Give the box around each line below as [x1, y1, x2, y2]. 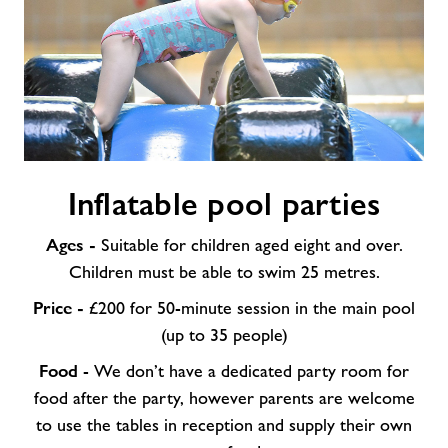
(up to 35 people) [160, 325, 288, 345]
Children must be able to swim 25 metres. [68, 262, 380, 282]
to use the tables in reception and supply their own [36, 415, 412, 435]
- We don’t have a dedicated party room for [78, 361, 409, 381]
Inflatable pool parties [67, 186, 381, 222]
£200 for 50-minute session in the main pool [84, 298, 415, 318]
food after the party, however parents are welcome [33, 388, 415, 408]
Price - [33, 297, 84, 318]
